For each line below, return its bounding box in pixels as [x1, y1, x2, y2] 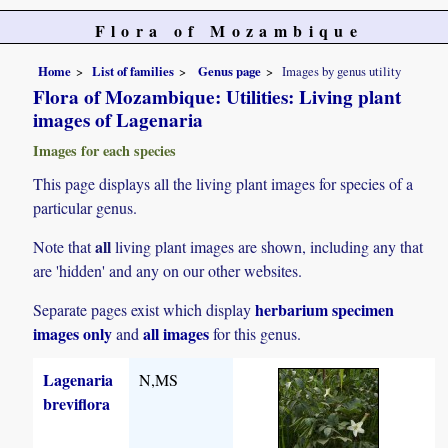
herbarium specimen [255, 298, 395, 322]
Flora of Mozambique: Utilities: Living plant [33, 82, 402, 111]
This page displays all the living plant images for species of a [33, 172, 414, 194]
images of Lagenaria [33, 105, 204, 134]
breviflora [43, 392, 111, 416]
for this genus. [209, 323, 302, 345]
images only [33, 322, 113, 346]
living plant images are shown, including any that [111, 235, 424, 257]
